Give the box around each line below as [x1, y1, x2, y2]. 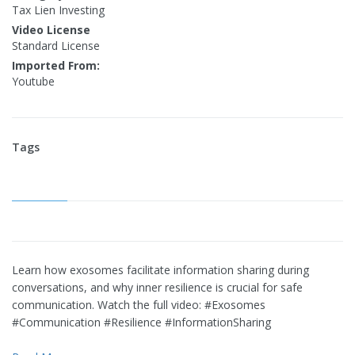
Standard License [12, 38, 100, 53]
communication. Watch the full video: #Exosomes [12, 297, 265, 312]
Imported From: [12, 58, 100, 73]
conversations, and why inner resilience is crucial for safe [12, 280, 303, 295]
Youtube [12, 74, 55, 89]
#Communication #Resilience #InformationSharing [12, 315, 271, 330]
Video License [12, 22, 90, 37]
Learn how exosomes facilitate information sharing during [12, 262, 309, 277]
